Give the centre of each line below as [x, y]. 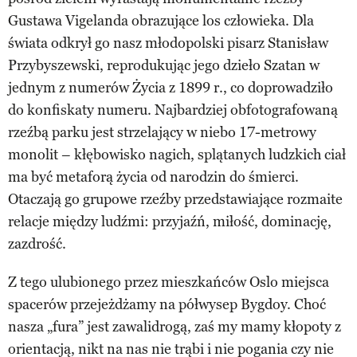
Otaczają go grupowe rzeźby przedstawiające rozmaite [175, 199]
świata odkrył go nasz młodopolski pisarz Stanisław [168, 43]
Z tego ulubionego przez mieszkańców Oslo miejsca [169, 282]
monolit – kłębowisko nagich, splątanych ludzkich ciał [177, 154]
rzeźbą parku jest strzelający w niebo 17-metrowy [162, 132]
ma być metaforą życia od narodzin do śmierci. [153, 177]
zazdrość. [37, 243]
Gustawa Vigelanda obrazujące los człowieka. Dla [161, 20]
